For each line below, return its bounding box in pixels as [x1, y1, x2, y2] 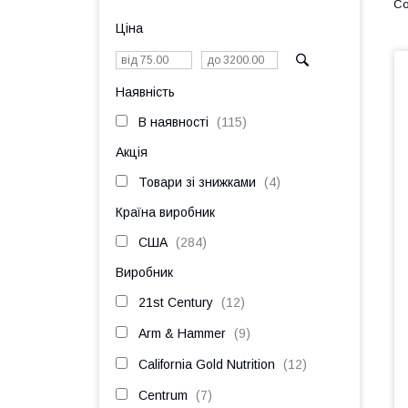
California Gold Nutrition [138, 357, 275, 372]
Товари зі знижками [138, 175, 256, 189]
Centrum [138, 388, 188, 403]
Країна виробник [116, 205, 215, 219]
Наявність [116, 85, 175, 99]
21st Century [138, 295, 213, 310]
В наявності [138, 115, 209, 129]
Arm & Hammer [138, 326, 226, 341]
